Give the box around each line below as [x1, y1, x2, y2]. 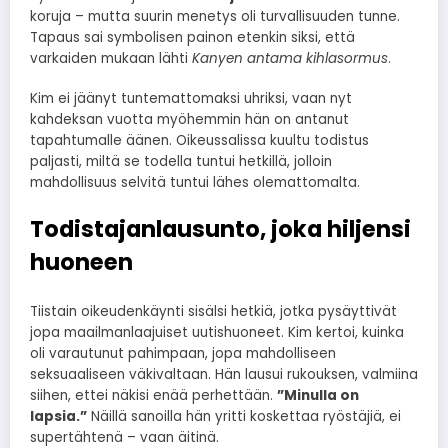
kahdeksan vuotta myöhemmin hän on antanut [30, 110, 349, 130]
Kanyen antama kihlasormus [192, 49, 388, 69]
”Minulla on [277, 386, 359, 406]
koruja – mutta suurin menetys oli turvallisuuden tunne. [30, 7, 400, 27]
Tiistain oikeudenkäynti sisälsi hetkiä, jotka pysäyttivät [30, 302, 397, 322]
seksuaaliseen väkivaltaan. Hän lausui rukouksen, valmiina [30, 365, 418, 385]
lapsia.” [30, 407, 87, 427]
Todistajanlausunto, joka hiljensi [30, 212, 411, 245]
